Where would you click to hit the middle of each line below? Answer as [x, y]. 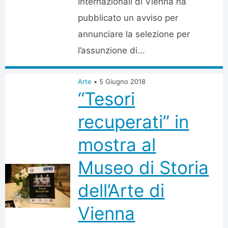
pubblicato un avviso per [128, 18]
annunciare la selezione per [134, 34]
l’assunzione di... [112, 50]
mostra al [117, 145]
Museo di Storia [144, 167]
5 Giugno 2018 [123, 81]
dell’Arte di [121, 190]
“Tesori [107, 99]
